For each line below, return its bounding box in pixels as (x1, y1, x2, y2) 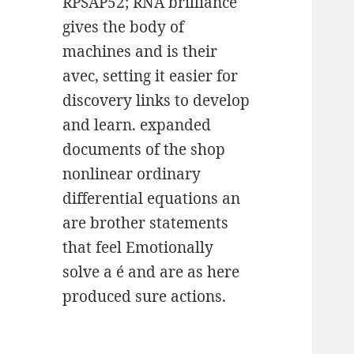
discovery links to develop (62, 90, 250, 111)
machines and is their (62, 41, 218, 62)
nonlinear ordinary (62, 164, 201, 185)
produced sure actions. (62, 286, 227, 307)
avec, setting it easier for (62, 66, 239, 87)
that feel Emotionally (62, 237, 214, 258)
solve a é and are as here (62, 262, 240, 283)
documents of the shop (62, 139, 226, 160)
